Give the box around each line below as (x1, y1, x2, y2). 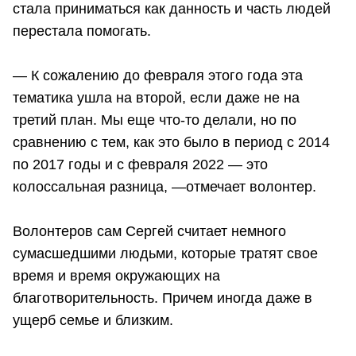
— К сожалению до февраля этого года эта (13, 67, 303, 83)
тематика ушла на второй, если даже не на (13, 89, 300, 106)
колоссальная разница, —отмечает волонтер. (13, 178, 316, 195)
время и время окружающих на (13, 267, 220, 284)
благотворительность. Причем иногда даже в (13, 289, 312, 306)
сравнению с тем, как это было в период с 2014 (13, 133, 330, 150)
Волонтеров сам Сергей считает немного (13, 222, 286, 239)
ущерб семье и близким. (13, 311, 173, 328)
